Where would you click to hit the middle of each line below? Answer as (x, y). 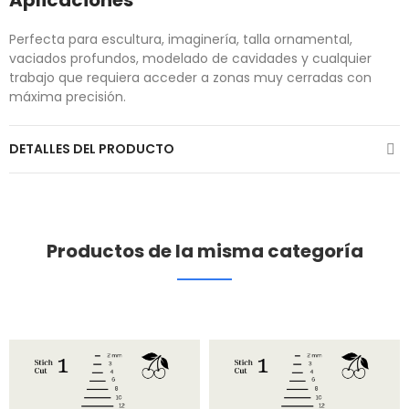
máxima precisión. (68, 97)
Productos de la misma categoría (204, 252)
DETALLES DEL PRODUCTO (92, 149)
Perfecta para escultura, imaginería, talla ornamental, (181, 40)
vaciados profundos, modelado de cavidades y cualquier (190, 59)
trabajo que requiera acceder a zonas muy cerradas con (190, 78)
